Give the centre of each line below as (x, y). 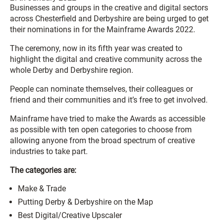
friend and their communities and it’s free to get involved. (109, 100)
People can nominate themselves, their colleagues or (101, 89)
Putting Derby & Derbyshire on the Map (85, 202)
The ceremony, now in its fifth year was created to (96, 48)
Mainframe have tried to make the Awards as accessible (108, 119)
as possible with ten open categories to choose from (101, 130)
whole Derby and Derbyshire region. (72, 70)
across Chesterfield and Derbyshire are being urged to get (109, 19)
